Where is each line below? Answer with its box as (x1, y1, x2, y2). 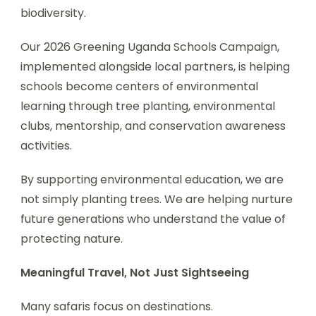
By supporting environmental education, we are (20, 171, 284, 188)
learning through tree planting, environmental (20, 98, 275, 114)
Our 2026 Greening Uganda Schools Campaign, (20, 39, 279, 55)
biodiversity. (20, 5, 86, 21)
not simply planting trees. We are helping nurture (20, 191, 293, 207)
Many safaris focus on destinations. (20, 298, 213, 315)
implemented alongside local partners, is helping (20, 59, 290, 75)
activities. (20, 138, 72, 154)
